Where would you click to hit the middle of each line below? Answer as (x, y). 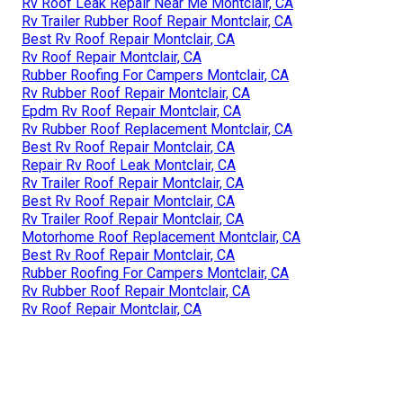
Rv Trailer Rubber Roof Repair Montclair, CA (157, 21)
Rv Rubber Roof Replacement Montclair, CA (157, 129)
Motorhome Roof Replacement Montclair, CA (161, 237)
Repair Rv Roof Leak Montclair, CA (129, 165)
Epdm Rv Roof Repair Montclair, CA (131, 111)
